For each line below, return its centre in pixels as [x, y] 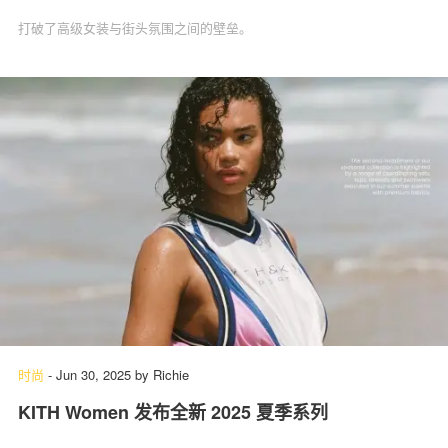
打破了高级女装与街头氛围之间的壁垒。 [135, 27]
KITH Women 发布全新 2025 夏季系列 [173, 411]
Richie [171, 374]
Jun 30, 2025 [93, 374]
